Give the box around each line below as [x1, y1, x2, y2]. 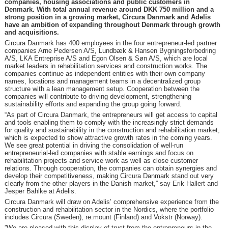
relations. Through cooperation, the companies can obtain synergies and [4, 164, 217, 172]
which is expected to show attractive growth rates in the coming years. [4, 134, 212, 141]
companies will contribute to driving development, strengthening [4, 93, 191, 100]
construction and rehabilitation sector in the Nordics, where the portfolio [4, 206, 214, 213]
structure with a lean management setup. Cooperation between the [4, 85, 199, 93]
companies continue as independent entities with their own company [4, 70, 205, 77]
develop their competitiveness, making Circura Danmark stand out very [4, 172, 214, 180]
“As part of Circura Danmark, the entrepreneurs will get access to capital [4, 111, 217, 119]
